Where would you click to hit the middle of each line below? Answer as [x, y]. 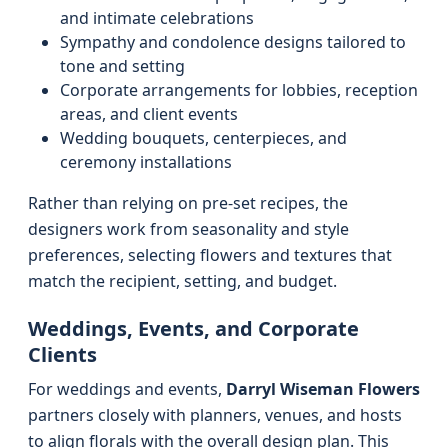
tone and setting [122, 66]
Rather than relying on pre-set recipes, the [188, 203]
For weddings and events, [127, 389]
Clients [62, 354]
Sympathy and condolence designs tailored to [233, 42]
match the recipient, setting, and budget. [182, 281]
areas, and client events [149, 114]
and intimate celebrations [157, 18]
